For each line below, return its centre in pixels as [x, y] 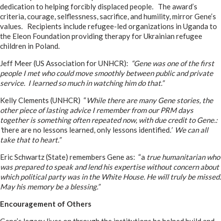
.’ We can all [189, 130]
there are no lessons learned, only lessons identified [86, 130]
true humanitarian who [183, 157]
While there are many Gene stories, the [150, 100]
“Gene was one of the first [173, 63]
